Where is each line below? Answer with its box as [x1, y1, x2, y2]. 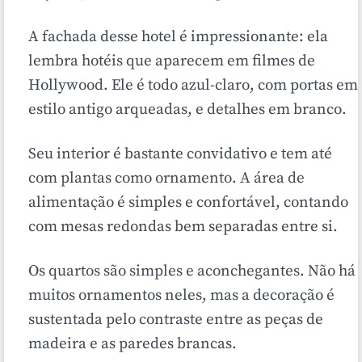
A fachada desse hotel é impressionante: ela [28, 27, 328, 47]
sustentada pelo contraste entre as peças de [28, 310, 323, 330]
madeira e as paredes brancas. [28, 335, 237, 354]
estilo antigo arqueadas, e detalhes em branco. [28, 100, 347, 120]
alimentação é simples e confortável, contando [28, 193, 348, 213]
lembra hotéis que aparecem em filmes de [28, 52, 315, 71]
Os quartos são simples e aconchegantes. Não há [28, 262, 356, 281]
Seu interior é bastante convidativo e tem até [28, 145, 332, 164]
